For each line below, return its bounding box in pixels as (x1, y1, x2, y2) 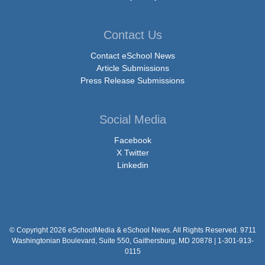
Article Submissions (96, 63, 169, 73)
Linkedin (117, 160, 148, 170)
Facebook (114, 135, 151, 145)
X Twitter (116, 147, 149, 157)
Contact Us (103, 28, 162, 41)
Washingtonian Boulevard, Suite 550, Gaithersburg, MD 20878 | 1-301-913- (11, 236, 254, 245)
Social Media (99, 112, 166, 126)
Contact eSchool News (90, 50, 175, 60)
